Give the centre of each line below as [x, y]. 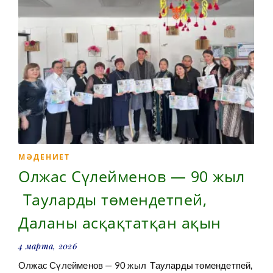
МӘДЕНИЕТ [44, 157]
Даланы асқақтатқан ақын [120, 223]
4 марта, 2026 [48, 246]
